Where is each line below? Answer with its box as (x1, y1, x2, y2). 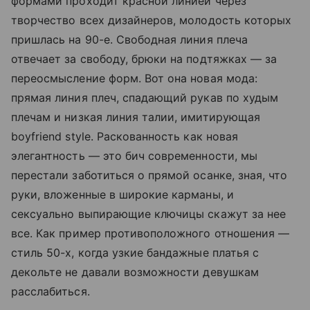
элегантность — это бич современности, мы (11, 149, 257, 163)
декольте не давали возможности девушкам (11, 265, 259, 280)
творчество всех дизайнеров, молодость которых (11, 13, 292, 28)
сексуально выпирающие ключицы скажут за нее (11, 207, 286, 221)
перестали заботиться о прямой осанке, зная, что (11, 168, 288, 183)
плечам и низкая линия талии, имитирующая (11, 110, 260, 125)
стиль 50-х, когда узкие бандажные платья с (11, 246, 259, 260)
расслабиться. (11, 284, 90, 299)
